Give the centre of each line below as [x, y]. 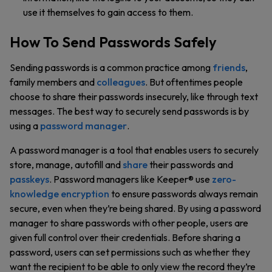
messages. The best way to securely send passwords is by [129, 111]
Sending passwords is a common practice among [111, 67]
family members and [53, 82]
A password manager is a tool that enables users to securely [134, 150]
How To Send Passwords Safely [113, 42]
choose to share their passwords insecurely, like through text [134, 97]
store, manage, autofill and [66, 165]
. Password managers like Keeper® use [131, 179]
